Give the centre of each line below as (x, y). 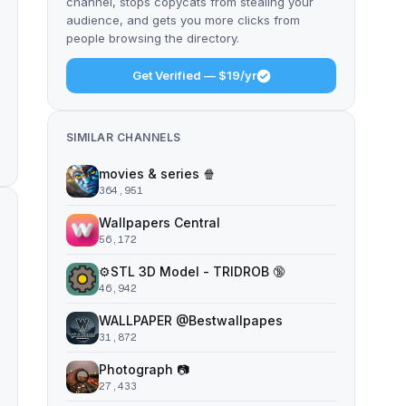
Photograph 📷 (144, 369)
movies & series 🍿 (157, 174)
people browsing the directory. (153, 38)
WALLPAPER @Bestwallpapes (191, 320)
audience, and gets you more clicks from (183, 20)
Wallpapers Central (159, 222)
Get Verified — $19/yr (194, 75)
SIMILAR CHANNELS (124, 137)
